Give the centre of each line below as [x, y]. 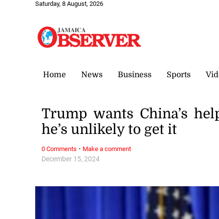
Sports [179, 75]
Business [135, 75]
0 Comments [59, 149]
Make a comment [107, 149]
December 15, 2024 [71, 159]
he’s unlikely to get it [109, 130]
